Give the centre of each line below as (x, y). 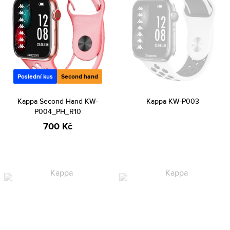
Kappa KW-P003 (172, 101)
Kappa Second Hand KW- (57, 101)
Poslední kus (35, 76)
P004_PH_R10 (57, 111)
